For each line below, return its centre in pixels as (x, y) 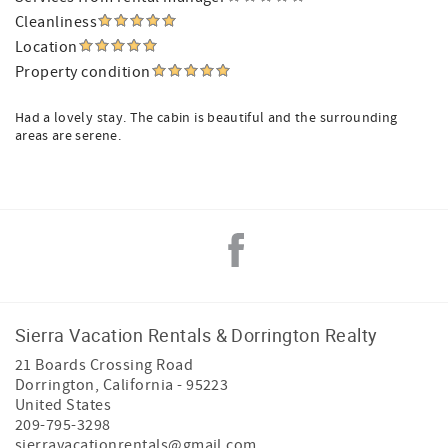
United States (63, 405)
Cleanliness (56, 22)
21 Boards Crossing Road (104, 365)
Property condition (83, 72)
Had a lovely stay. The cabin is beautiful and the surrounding (206, 118)
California (138, 385)
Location (46, 47)
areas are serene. (68, 136)
